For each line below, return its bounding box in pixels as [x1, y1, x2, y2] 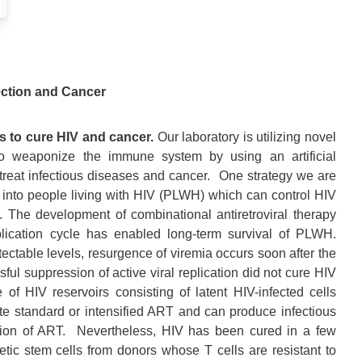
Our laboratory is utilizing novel [157, 130, 336, 144]
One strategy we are [218, 169, 336, 183]
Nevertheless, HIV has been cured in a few [76, 324, 336, 338]
